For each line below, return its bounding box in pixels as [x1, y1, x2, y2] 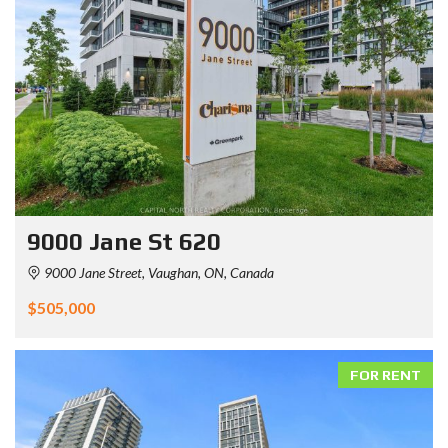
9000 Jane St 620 [27, 228, 221, 256]
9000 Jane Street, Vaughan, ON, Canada [41, 264, 274, 282]
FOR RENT [350, 367, 421, 384]
